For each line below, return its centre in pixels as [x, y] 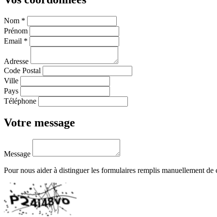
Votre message [39, 123]
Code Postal [23, 71]
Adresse [17, 62]
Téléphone [21, 101]
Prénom [17, 31]
